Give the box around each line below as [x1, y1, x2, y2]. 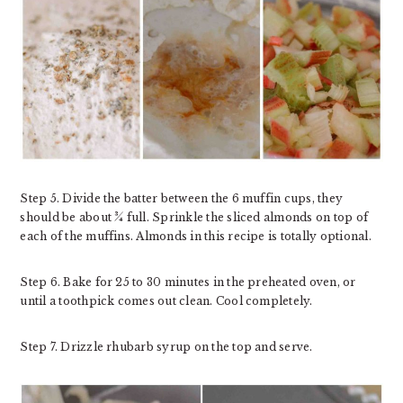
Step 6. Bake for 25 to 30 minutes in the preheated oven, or [20, 275, 356, 290]
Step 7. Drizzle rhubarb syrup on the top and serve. [20, 340, 313, 354]
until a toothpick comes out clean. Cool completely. [20, 294, 313, 309]
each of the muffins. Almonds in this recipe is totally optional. [20, 229, 372, 244]
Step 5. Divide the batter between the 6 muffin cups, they [20, 192, 344, 206]
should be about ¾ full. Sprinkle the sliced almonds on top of [20, 210, 369, 225]
